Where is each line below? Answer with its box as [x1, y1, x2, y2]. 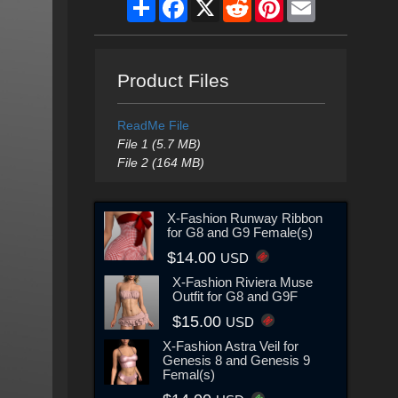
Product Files [116, 70, 229, 91]
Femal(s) [163, 366, 216, 382]
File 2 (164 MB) [116, 155, 204, 170]
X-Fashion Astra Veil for [163, 338, 299, 354]
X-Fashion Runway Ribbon [166, 210, 322, 226]
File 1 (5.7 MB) [116, 137, 201, 151]
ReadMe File [116, 118, 189, 132]
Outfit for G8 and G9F [171, 288, 298, 304]
